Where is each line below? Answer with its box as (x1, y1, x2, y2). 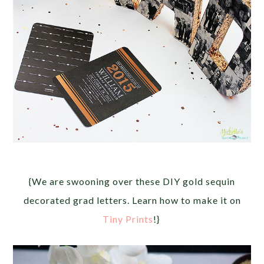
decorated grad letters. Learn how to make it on (23, 194, 241, 206)
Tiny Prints (102, 213, 153, 225)
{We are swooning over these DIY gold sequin (29, 175, 235, 187)
